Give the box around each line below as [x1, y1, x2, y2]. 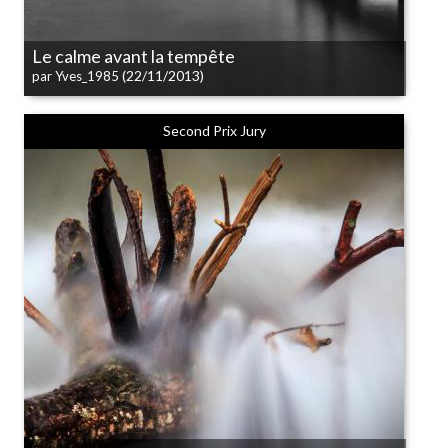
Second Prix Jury [162, 122, 266, 139]
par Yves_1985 [32, 68, 119, 84]
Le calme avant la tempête [32, 45, 235, 67]
